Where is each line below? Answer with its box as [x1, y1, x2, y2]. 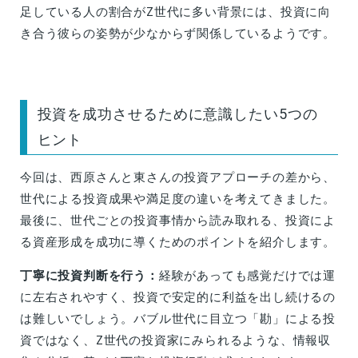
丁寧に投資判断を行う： [20, 268, 159, 283]
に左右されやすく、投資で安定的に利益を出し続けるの [20, 289, 336, 304]
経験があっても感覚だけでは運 [158, 268, 336, 283]
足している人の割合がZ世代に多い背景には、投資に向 [20, 5, 331, 20]
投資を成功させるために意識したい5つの [37, 105, 318, 122]
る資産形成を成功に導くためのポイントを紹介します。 [20, 234, 336, 249]
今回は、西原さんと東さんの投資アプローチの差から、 [20, 169, 336, 185]
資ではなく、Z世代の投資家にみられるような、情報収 [20, 332, 332, 348]
